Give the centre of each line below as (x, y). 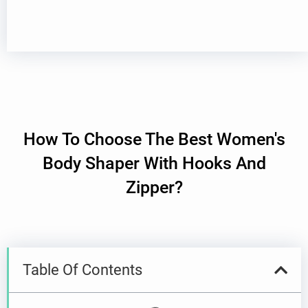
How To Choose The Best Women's (154, 140)
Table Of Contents (82, 270)
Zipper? (154, 188)
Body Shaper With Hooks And (154, 164)
